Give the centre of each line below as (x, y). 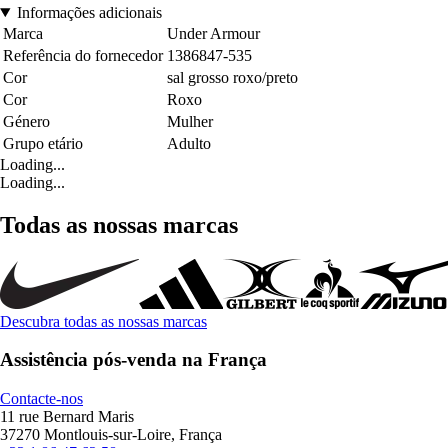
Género (26, 121)
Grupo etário (43, 143)
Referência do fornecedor (83, 55)
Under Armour (213, 33)
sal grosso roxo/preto (232, 77)
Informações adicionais (89, 12)
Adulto (189, 143)
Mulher (190, 121)
